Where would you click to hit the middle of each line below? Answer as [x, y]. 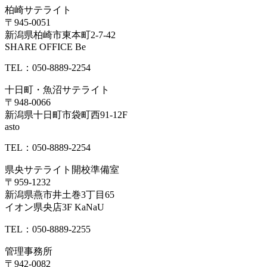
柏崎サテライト [38, 10]
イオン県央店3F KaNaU [55, 207]
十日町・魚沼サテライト [57, 90]
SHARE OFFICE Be [45, 47]
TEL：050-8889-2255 [48, 229]
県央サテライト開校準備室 [62, 170]
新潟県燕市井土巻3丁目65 [60, 195]
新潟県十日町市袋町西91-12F [66, 115]
